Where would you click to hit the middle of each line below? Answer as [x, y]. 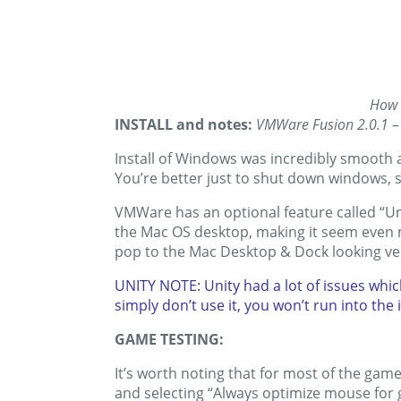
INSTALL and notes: [183, 125]
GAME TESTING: [169, 340]
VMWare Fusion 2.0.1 [322, 125]
